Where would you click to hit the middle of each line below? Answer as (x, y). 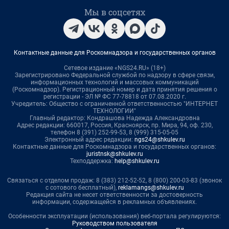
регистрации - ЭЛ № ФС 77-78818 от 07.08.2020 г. (114, 96)
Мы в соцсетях (114, 12)
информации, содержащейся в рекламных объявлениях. (114, 202)
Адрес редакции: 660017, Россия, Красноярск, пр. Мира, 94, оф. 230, (114, 125)
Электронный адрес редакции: (89, 139)
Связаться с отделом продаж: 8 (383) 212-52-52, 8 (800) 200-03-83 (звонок (114, 180)
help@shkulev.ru (137, 161)
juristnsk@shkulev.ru (114, 154)
